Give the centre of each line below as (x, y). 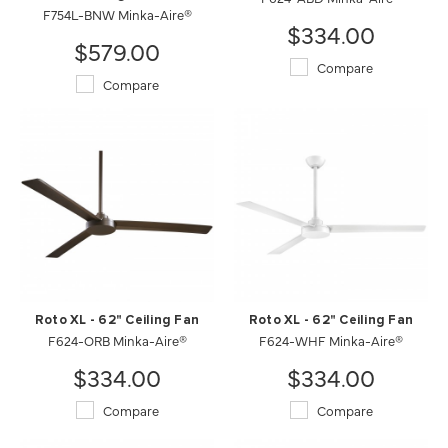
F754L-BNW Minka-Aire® (117, 14)
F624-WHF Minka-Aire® (331, 340)
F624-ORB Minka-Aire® (117, 340)
